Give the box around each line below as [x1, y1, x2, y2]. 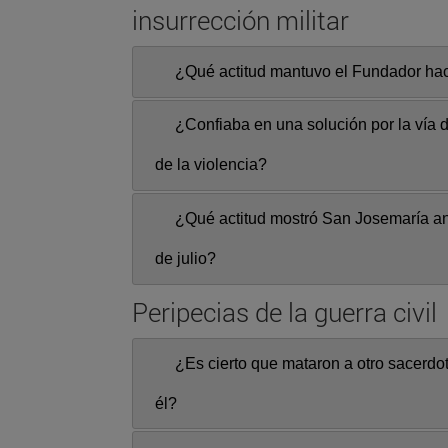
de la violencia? [155, 156, 267, 174]
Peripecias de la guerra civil [132, 294, 437, 329]
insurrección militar [132, 2, 349, 37]
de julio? [155, 249, 216, 267]
